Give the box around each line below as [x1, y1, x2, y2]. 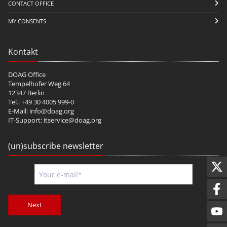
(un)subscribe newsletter [8, 140, 103, 152]
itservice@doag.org [44, 116, 101, 125]
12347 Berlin [8, 88, 45, 98]
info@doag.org [29, 106, 74, 116]
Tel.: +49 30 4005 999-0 [8, 97, 74, 107]
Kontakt [8, 46, 38, 58]
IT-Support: [8, 116, 44, 125]
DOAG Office [8, 70, 46, 80]
